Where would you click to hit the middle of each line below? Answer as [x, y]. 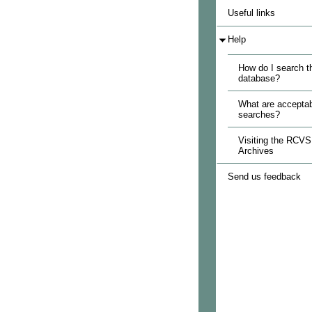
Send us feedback [264, 177]
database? [259, 78]
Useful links [251, 13]
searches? [259, 115]
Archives [256, 151]
